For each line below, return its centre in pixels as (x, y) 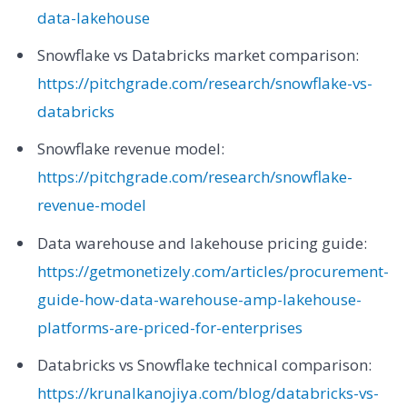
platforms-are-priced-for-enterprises (169, 327)
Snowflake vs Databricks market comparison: (198, 55)
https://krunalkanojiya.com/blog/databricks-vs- (208, 393)
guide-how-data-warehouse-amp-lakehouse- (199, 299)
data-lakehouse (93, 17)
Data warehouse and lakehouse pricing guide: (202, 243)
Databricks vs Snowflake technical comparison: (204, 365)
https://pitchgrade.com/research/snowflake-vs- (204, 83)
